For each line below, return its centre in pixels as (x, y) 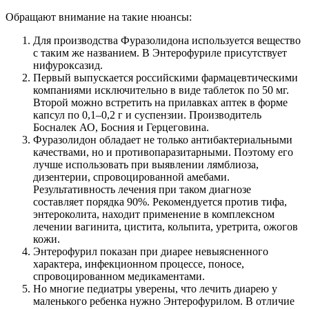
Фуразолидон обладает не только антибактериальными (163, 140)
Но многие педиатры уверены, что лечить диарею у (155, 289)
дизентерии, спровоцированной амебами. (131, 177)
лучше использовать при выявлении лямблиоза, (146, 165)
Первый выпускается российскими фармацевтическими (166, 78)
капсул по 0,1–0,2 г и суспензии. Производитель (147, 115)
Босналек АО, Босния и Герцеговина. (121, 128)
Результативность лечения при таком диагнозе (142, 190)
